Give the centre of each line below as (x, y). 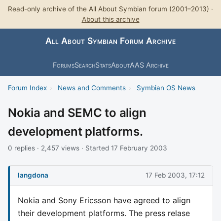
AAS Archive (149, 65)
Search (85, 65)
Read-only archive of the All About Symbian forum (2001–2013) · (110, 9)
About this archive (110, 19)
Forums (63, 65)
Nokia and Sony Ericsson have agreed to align (104, 200)
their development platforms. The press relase (104, 213)
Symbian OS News (166, 88)
